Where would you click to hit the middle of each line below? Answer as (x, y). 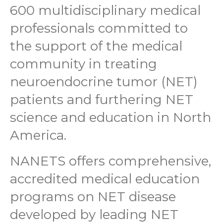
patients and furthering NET (102, 100)
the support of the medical (96, 46)
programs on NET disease (93, 197)
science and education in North (111, 118)
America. (38, 136)
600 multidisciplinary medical (105, 11)
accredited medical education (105, 179)
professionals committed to (99, 28)
